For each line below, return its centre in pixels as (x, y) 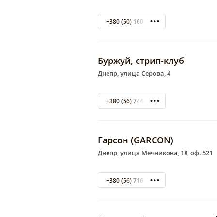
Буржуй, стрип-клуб (141, 61)
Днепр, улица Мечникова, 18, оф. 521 (155, 153)
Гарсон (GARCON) (136, 140)
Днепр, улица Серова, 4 (134, 73)
